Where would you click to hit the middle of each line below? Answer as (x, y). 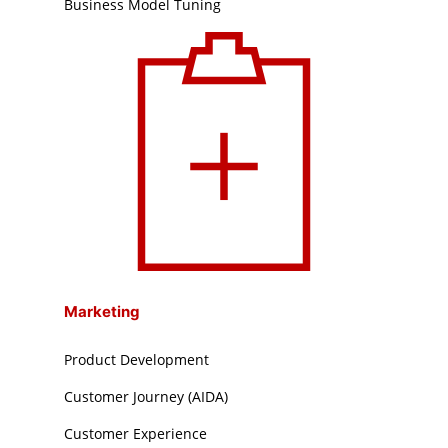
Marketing (102, 312)
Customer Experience (136, 434)
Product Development (137, 360)
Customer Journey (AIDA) (146, 397)
